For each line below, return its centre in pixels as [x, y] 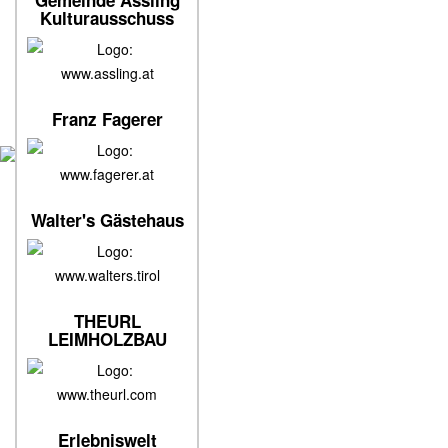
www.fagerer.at [107, 174]
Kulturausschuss [107, 18]
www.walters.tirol [107, 275]
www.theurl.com [107, 394]
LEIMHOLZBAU [107, 339]
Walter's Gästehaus [107, 220]
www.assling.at [107, 73]
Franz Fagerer [107, 119]
